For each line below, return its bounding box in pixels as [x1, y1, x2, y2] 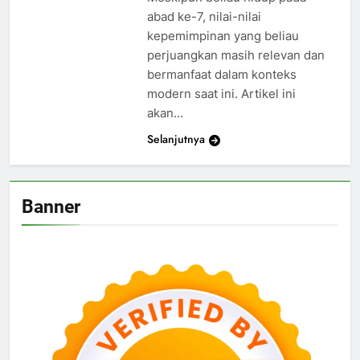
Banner [22, 195, 80, 219]
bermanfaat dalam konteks [146, 67, 297, 83]
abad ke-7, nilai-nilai [146, 9, 261, 25]
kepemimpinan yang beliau [146, 28, 299, 44]
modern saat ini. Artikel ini [146, 86, 296, 102]
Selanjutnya [146, 131, 205, 148]
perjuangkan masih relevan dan [146, 47, 325, 63]
